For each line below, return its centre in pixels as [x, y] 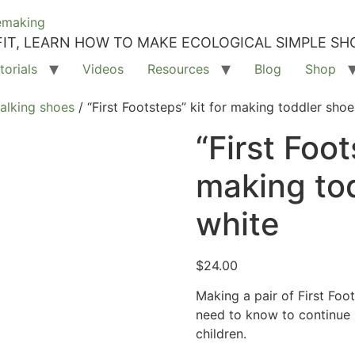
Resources [178, 69]
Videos [103, 69]
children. [221, 334]
